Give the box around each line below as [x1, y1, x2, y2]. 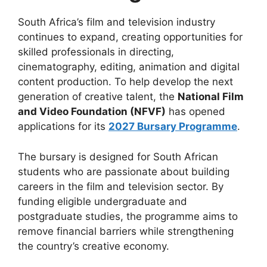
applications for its [18, 120, 108, 133]
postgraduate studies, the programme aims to [18, 210, 238, 222]
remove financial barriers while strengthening [18, 225, 234, 237]
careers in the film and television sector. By [18, 180, 223, 193]
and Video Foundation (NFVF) [18, 105, 166, 118]
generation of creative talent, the [18, 91, 178, 103]
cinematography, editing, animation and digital [18, 61, 240, 73]
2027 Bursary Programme [108, 120, 237, 133]
